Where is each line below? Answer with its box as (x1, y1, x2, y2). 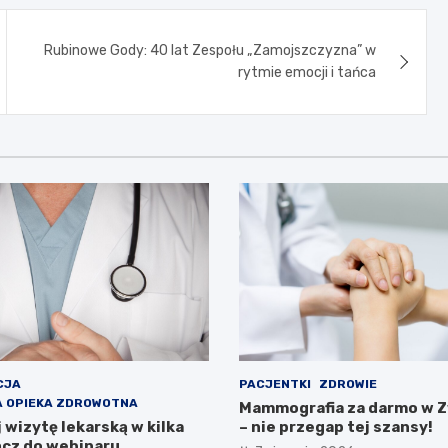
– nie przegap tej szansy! (239, 418, 433, 437)
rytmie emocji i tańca (238, 63, 377, 81)
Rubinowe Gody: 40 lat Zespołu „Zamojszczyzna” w (44, 41, 377, 59)
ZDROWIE (319, 377, 377, 392)
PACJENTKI (239, 377, 311, 392)
